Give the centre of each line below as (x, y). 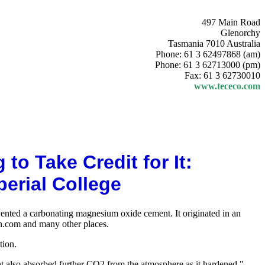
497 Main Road (231, 22)
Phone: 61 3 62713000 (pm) (208, 65)
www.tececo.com (227, 86)
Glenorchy (240, 33)
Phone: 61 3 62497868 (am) (208, 54)
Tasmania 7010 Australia (214, 43)
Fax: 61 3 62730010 (222, 75)
